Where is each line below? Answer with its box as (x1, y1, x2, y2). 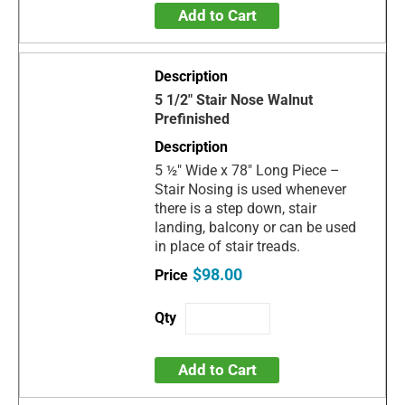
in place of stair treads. (155, 237, 301, 255)
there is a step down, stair (155, 199, 317, 217)
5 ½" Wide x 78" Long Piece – (155, 161, 341, 179)
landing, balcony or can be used (155, 218, 357, 236)
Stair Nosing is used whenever (155, 180, 347, 198)
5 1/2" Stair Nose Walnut (155, 90, 314, 108)
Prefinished (155, 109, 231, 127)
